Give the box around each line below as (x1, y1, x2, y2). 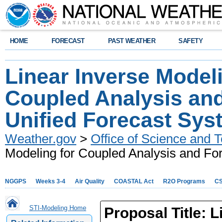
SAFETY (178, 37, 203, 45)
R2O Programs (163, 178, 205, 185)
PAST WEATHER (108, 37, 156, 45)
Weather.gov (5, 132, 76, 146)
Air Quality (75, 178, 105, 185)
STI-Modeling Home (29, 204, 86, 212)
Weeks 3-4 (36, 178, 65, 185)
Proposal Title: (104, 204, 210, 221)
